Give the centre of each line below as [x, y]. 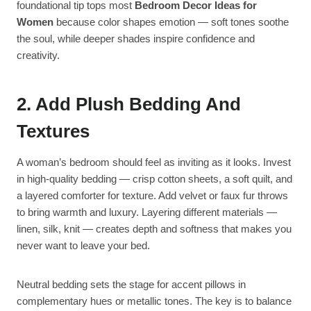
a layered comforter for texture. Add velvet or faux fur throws [152, 196]
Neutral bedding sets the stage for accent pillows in [131, 285]
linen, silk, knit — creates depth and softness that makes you [154, 229]
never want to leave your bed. [83, 246]
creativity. [38, 56]
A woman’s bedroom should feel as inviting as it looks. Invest [154, 162]
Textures [53, 132]
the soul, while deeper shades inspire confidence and [136, 39]
